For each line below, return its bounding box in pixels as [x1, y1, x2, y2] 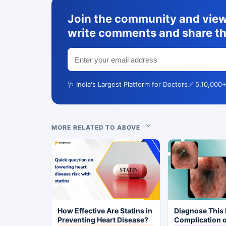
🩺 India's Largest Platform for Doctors [68, 80, 188, 89]
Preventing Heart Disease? [58, 215, 148, 224]
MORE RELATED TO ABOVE [51, 124, 145, 132]
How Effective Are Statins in [58, 206, 152, 215]
